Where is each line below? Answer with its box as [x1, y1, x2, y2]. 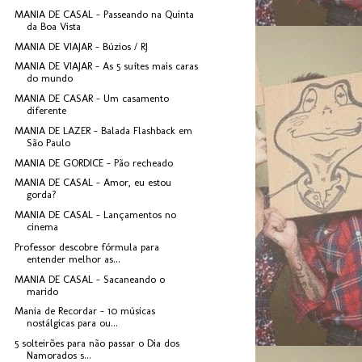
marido [27, 284, 59, 297]
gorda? [27, 188, 57, 201]
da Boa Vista [27, 19, 82, 32]
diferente [27, 104, 67, 117]
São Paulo [27, 136, 71, 149]
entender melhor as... [27, 252, 121, 265]
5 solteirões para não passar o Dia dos [15, 337, 180, 350]
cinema [27, 221, 59, 234]
